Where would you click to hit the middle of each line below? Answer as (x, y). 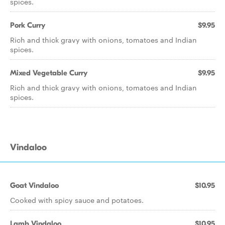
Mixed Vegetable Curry (49, 73)
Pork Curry (28, 25)
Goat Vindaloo (34, 185)
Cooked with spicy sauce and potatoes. (77, 200)
